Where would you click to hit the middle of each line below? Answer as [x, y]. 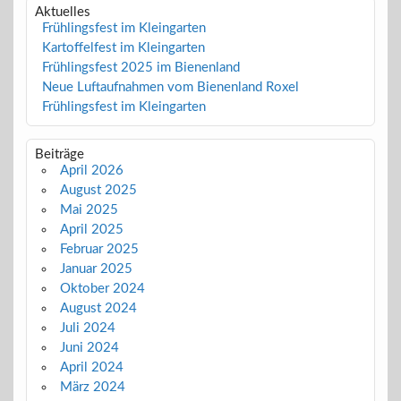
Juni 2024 [89, 348]
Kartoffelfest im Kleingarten [123, 48]
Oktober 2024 [102, 289]
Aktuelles [62, 13]
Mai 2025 [89, 210]
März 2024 [92, 388]
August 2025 [98, 191]
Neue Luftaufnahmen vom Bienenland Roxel [170, 88]
